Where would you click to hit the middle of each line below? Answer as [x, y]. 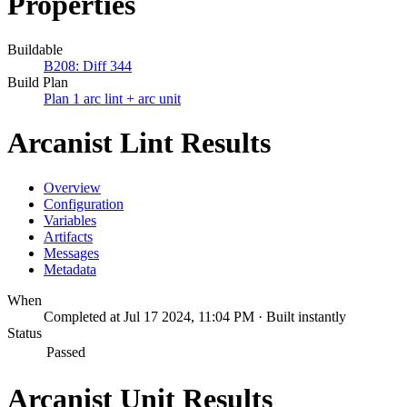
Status [25, 333]
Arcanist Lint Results [139, 143]
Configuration [84, 203]
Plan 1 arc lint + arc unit [112, 98]
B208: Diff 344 [88, 65]
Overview [72, 187]
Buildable [35, 49]
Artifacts [68, 236]
